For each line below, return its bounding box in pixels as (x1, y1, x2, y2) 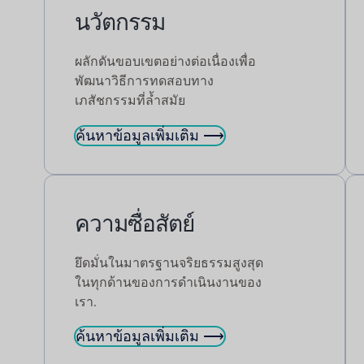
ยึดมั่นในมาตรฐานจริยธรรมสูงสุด (74, 253, 263, 271)
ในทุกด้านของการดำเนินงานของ (74, 273, 262, 290)
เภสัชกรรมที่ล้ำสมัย (74, 92, 185, 109)
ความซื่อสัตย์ (74, 209, 194, 237)
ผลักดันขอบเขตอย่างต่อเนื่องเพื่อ (74, 53, 256, 70)
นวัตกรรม (74, 8, 165, 37)
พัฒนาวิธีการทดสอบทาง (74, 72, 214, 89)
